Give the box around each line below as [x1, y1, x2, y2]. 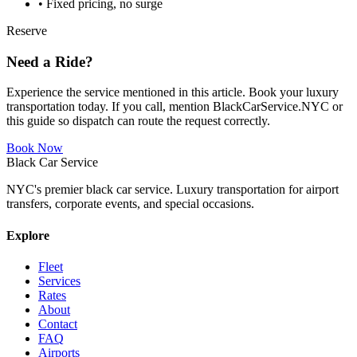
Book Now [6, 141, 63, 155]
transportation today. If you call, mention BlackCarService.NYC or [6, 100, 343, 114]
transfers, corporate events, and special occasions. [6, 197, 254, 211]
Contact [38, 316, 77, 331]
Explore [6, 228, 49, 242]
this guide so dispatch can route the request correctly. [6, 114, 270, 128]
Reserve [6, 23, 47, 37]
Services [38, 273, 80, 288]
